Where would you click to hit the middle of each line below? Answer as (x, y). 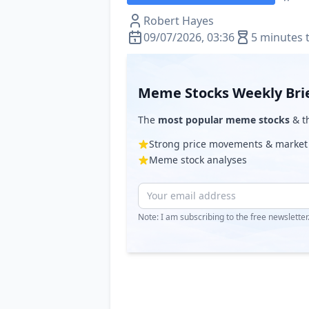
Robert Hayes (179, 21)
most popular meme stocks (224, 120)
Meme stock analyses (198, 160)
